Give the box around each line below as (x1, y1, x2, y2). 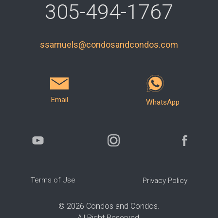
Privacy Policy (143, 176, 188, 185)
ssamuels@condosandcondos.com (40, 39, 178, 50)
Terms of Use (30, 176, 75, 185)
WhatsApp (146, 98, 180, 107)
